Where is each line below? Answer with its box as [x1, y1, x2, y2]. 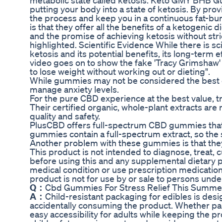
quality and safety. [30, 111, 100, 122]
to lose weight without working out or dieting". [30, 66, 210, 77]
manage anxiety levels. [30, 84, 119, 95]
